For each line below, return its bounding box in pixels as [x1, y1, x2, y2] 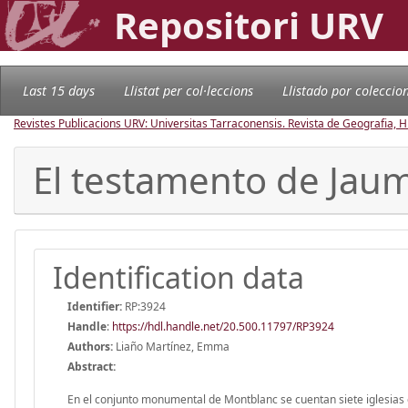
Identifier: [67, 298, 122, 314]
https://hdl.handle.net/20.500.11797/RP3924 [112, 318, 334, 334]
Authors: [67, 338, 113, 354]
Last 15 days [23, 81, 95, 99]
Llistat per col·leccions [124, 81, 253, 99]
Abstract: [67, 358, 116, 374]
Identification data [53, 257, 304, 297]
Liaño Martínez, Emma [113, 338, 229, 354]
